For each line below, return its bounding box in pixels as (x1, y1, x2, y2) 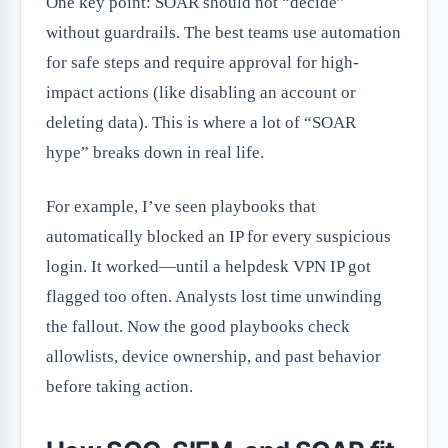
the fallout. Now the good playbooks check (46, 317, 350, 337)
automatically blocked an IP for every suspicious (46, 227, 391, 247)
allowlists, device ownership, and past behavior (46, 347, 381, 367)
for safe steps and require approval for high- (46, 53, 359, 73)
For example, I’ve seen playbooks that (46, 197, 316, 217)
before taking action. (46, 377, 193, 397)
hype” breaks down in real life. (46, 143, 264, 163)
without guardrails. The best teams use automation (46, 23, 401, 43)
